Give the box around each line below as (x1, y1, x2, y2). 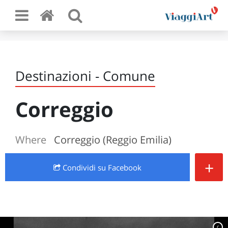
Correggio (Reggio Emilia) (54, 133, 172, 147)
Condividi (61, 162, 98, 173)
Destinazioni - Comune (15, 67, 155, 85)
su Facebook (98, 162, 141, 173)
